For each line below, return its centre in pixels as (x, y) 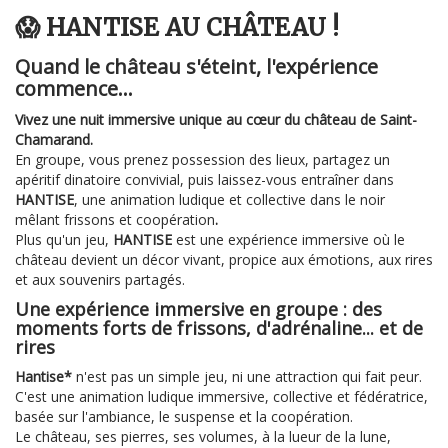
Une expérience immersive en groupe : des (198, 309)
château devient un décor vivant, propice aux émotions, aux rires (224, 260)
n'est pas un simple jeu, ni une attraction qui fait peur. (247, 377)
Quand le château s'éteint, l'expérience (196, 67)
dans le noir (347, 200)
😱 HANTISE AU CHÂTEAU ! (177, 28)
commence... (74, 89)
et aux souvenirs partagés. (100, 280)
